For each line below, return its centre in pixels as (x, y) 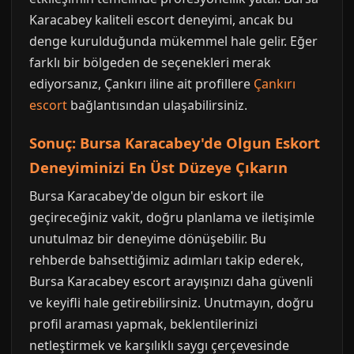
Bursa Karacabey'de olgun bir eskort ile (147, 196)
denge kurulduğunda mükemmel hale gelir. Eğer (173, 41)
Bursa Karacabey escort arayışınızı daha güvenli (171, 281)
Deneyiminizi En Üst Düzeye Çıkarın (158, 167)
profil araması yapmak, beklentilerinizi (143, 324)
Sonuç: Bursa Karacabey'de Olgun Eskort (175, 143)
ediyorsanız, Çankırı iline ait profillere (141, 84)
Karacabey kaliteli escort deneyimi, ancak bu (161, 20)
